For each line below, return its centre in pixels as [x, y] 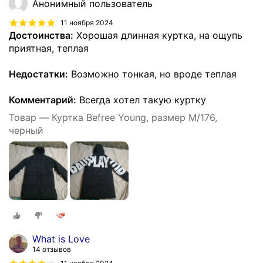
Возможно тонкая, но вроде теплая [152, 74]
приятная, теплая [49, 48]
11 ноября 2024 [87, 22]
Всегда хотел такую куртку [141, 100]
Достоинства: [41, 36]
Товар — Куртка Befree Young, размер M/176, [113, 118]
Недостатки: [38, 74]
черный [26, 131]
